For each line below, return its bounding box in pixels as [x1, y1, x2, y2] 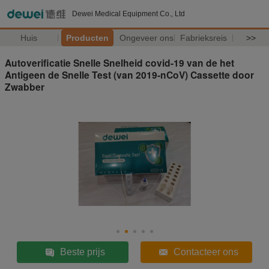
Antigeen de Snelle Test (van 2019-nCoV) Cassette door [5, 67, 254, 82]
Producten [65, 33, 109, 43]
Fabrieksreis [180, 33, 228, 43]
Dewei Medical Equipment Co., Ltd [72, 10, 185, 18]
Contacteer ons [173, 246, 238, 257]
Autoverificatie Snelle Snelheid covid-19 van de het [5, 55, 234, 70]
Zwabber [5, 79, 44, 94]
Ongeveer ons [119, 33, 174, 43]
